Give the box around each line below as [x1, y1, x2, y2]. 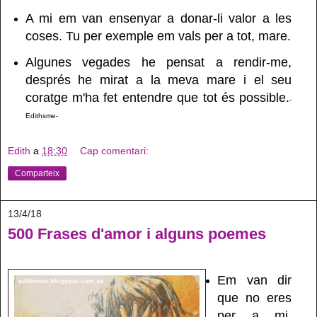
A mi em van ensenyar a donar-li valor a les [25, 11, 292, 25]
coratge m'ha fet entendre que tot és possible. [25, 90, 290, 105]
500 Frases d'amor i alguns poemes [8, 225, 266, 243]
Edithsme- [25, 111, 58, 120]
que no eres [217, 290, 292, 305]
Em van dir [217, 272, 292, 287]
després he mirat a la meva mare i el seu [25, 72, 292, 87]
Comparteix [15, 168, 59, 179]
